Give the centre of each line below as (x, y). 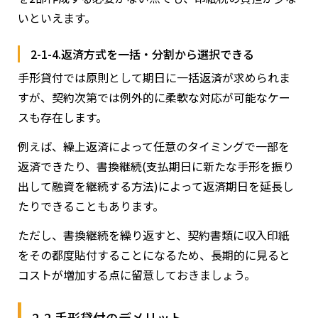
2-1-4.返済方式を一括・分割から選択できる (142, 54)
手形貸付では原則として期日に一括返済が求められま (154, 77)
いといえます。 (57, 17)
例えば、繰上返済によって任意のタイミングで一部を (154, 146)
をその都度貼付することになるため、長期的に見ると (154, 254)
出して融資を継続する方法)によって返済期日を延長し (156, 186)
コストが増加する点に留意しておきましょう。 (137, 274)
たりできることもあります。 (91, 205)
